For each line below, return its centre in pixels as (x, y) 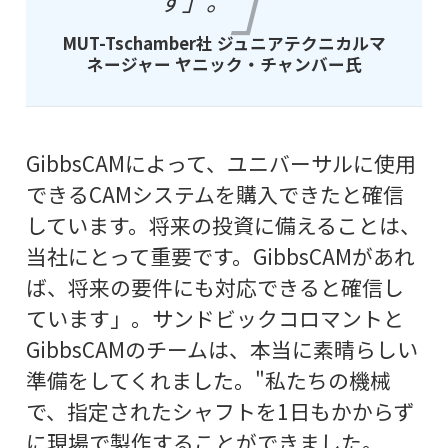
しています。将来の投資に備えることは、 (223, 225)
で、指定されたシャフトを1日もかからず (220, 411)
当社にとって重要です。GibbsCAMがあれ (220, 256)
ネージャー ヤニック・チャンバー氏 (224, 63)
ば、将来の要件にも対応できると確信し (214, 287)
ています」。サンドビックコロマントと (214, 318)
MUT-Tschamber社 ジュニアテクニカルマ (224, 42)
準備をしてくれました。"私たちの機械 (208, 380)
